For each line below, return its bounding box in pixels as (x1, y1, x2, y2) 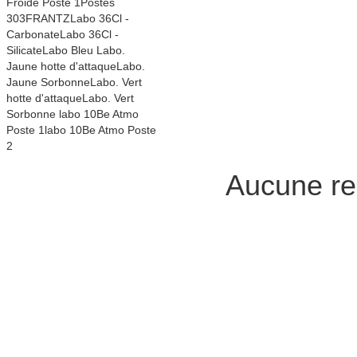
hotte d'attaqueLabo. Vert (6, 91, 134, 104)
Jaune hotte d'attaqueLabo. (6, 59, 145, 73)
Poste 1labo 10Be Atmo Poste (6, 123, 156, 136)
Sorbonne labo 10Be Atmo (6, 107, 139, 120)
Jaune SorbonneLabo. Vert (6, 75, 142, 88)
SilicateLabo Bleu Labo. (6, 43, 125, 57)
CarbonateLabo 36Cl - (6, 27, 119, 41)
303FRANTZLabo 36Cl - (6, 11, 129, 25)
